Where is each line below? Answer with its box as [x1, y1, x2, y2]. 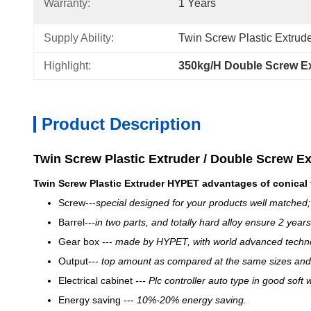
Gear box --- [58, 236, 115, 247]
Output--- [58, 255, 101, 267]
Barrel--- [58, 217, 95, 228]
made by [115, 236, 156, 247]
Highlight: [44, 60, 91, 72]
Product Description [42, 115, 201, 133]
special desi [96, 197, 147, 208]
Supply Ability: [44, 32, 114, 44]
